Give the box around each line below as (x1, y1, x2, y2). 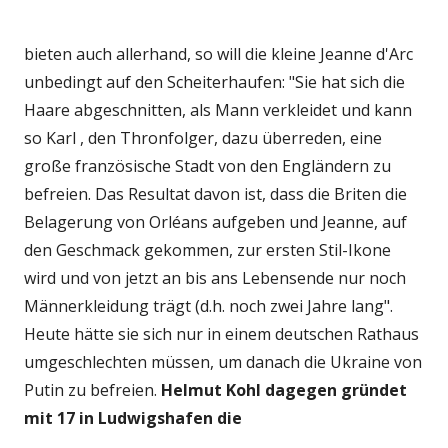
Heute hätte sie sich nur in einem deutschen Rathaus (24, 323, 419, 346)
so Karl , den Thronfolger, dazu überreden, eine (24, 127, 382, 150)
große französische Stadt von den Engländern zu (24, 155, 391, 178)
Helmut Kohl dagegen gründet (161, 379, 407, 402)
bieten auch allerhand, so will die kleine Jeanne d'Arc (24, 43, 413, 66)
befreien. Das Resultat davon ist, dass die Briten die (24, 183, 407, 206)
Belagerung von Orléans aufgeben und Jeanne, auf (24, 211, 407, 234)
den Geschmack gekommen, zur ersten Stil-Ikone (24, 239, 391, 262)
